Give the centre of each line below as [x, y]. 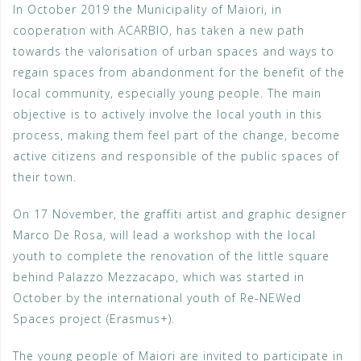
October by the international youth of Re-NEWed [157, 298]
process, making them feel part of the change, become [176, 135]
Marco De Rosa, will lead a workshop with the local [164, 235]
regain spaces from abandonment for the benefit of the [179, 73]
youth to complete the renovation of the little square [171, 256]
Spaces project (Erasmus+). [94, 319]
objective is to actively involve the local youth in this [168, 114]
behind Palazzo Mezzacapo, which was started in [159, 277]
